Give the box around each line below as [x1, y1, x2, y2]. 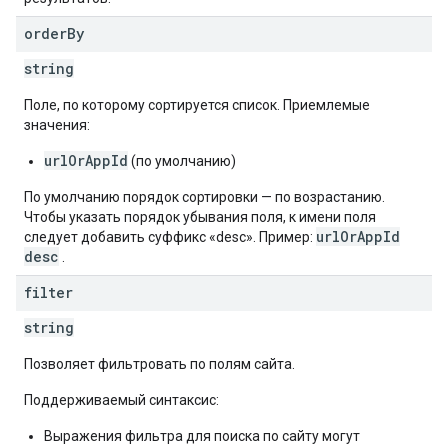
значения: [24, 117, 90, 133]
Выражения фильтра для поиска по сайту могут [44, 428, 360, 444]
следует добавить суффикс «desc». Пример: [24, 229, 316, 245]
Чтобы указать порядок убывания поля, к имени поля [24, 209, 376, 225]
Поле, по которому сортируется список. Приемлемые [24, 97, 370, 113]
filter [24, 283, 73, 302]
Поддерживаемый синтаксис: [24, 392, 219, 408]
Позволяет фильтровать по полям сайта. [24, 356, 295, 372]
